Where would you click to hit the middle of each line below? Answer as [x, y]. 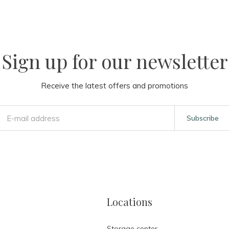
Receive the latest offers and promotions [114, 86]
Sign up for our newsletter [114, 61]
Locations [129, 202]
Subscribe [202, 118]
